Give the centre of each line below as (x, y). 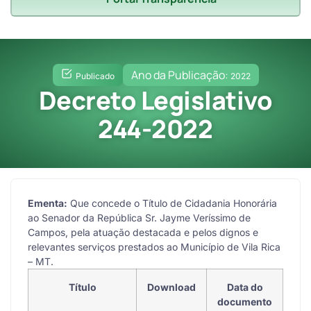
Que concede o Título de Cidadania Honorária (172, 203)
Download (171, 287)
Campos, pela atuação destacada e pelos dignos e (143, 232)
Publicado (95, 76)
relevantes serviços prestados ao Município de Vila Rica (154, 246)
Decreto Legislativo (155, 100)
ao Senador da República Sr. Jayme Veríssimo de (139, 217)
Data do (245, 287)
